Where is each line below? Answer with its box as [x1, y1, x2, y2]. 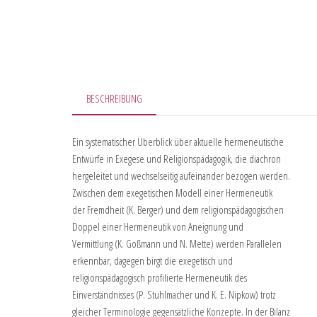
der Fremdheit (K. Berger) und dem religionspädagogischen [72, 202, 284, 217]
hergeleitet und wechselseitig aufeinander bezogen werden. [72, 168, 290, 183]
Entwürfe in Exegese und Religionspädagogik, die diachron [72, 151, 281, 166]
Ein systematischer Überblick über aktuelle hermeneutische [72, 134, 284, 149]
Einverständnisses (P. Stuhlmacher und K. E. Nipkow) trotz [72, 287, 276, 302]
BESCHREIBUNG [86, 91, 142, 105]
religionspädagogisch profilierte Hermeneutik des [72, 270, 247, 285]
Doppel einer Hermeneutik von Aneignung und [72, 219, 243, 234]
